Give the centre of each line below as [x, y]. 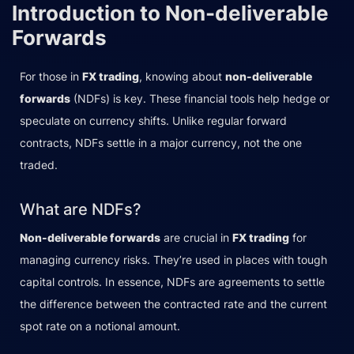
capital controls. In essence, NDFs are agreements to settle [172, 281]
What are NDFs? [81, 209]
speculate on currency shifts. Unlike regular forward [153, 120]
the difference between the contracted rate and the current [173, 303]
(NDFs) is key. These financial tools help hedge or [200, 98]
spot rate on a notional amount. [100, 326]
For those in [51, 76]
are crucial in [196, 237]
